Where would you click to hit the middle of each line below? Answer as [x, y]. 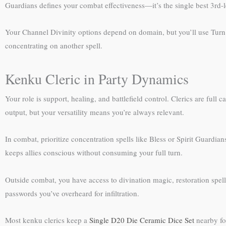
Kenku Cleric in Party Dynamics [97, 79]
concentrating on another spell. [54, 45]
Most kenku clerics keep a [47, 220]
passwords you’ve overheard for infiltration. [72, 193]
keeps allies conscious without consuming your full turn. [94, 153]
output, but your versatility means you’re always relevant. [95, 112]
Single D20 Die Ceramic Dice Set [142, 220]
